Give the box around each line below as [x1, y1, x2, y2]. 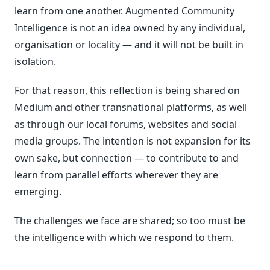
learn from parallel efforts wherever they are [14, 168, 218, 181]
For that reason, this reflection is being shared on [14, 83, 240, 97]
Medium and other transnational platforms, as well [14, 100, 247, 114]
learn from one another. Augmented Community [14, 4, 234, 17]
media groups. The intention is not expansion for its [14, 134, 251, 148]
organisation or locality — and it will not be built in [14, 37, 243, 51]
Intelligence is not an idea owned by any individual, [14, 20, 245, 34]
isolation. [14, 54, 56, 68]
